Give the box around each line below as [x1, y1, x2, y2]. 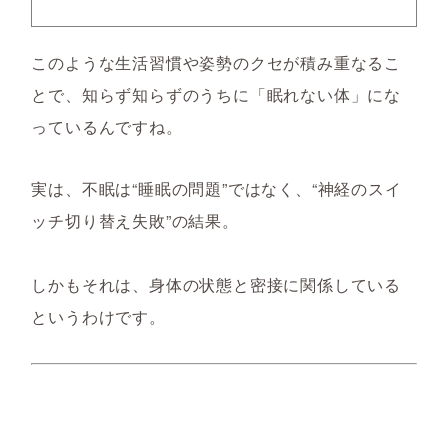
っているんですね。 [31, 115, 183, 138]
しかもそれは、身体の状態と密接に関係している [31, 273, 401, 296]
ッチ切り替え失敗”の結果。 [31, 209, 239, 232]
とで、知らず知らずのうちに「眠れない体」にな [31, 83, 401, 106]
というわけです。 [31, 305, 166, 328]
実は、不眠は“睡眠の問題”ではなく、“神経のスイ [31, 177, 402, 200]
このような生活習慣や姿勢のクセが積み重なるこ [31, 51, 401, 74]
